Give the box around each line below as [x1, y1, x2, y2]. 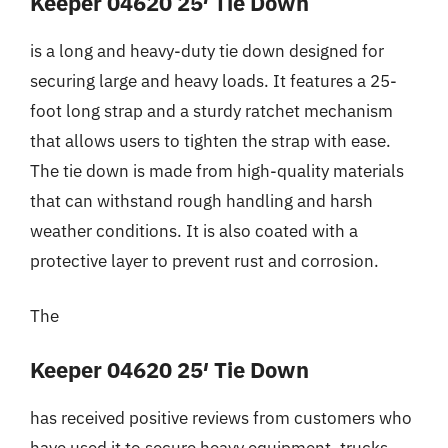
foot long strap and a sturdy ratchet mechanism [30, 99, 393, 122]
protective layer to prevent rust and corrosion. [30, 249, 379, 272]
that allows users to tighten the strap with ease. [30, 129, 391, 152]
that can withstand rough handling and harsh [30, 189, 373, 212]
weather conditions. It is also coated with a [30, 219, 358, 242]
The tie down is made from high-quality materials [30, 159, 404, 182]
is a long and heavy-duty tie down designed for [30, 39, 384, 62]
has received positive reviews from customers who [30, 406, 412, 429]
